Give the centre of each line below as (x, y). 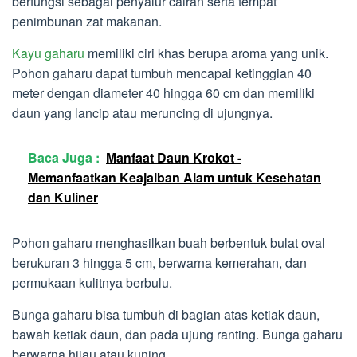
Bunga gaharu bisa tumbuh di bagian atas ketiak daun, (166, 315)
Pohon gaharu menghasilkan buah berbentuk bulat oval (169, 243)
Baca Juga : (64, 158)
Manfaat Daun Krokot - (174, 158)
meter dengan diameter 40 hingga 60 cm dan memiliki (163, 93)
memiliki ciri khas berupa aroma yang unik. (206, 53)
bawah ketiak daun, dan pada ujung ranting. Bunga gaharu (177, 335)
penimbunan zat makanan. (87, 22)
